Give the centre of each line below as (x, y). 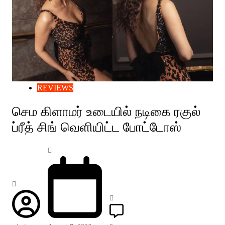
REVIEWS (55, 88)
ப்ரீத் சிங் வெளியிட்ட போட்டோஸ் (96, 128)
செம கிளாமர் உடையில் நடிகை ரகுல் (106, 112)
